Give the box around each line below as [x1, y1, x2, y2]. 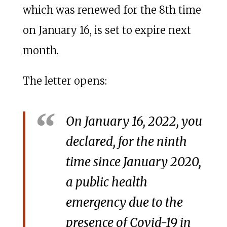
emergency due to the [65, 195, 183, 211]
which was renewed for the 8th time [22, 4, 201, 17]
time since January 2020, [65, 154, 201, 170]
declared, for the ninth [65, 134, 187, 150]
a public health [65, 174, 147, 191]
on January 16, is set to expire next [22, 24, 191, 37]
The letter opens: [22, 74, 107, 88]
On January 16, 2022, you [65, 113, 202, 130]
